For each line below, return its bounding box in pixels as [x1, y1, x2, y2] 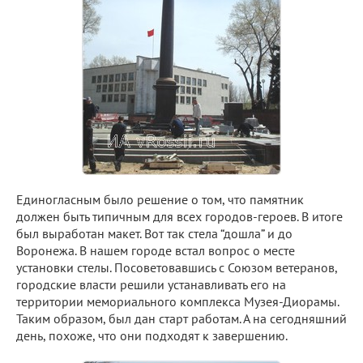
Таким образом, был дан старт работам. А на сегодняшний [16, 310, 347, 327]
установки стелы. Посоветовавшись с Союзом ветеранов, [16, 258, 337, 275]
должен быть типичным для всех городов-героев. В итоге [16, 207, 343, 224]
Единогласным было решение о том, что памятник [16, 190, 304, 207]
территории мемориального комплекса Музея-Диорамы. [16, 293, 339, 310]
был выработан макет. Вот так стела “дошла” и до [16, 224, 293, 241]
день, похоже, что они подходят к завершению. [16, 327, 288, 344]
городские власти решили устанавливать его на [16, 275, 286, 293]
